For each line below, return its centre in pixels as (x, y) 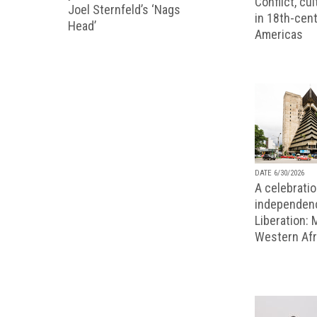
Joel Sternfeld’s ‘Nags (124, 10)
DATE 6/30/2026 (279, 173)
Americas (279, 34)
